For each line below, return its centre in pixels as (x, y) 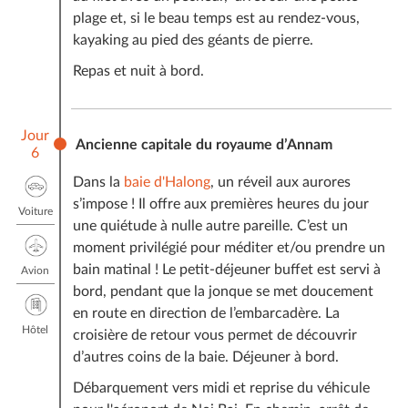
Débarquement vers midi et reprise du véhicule (221, 388)
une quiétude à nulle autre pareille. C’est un (210, 225)
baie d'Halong (167, 182)
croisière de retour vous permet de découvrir (214, 335)
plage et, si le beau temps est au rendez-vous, (216, 18)
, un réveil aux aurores (280, 182)
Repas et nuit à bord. (138, 71)
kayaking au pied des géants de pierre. (193, 40)
